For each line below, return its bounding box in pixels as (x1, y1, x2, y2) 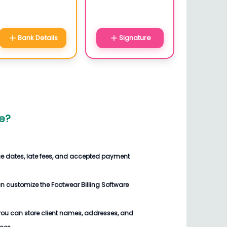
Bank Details (17, 33, 58, 43)
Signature (119, 33, 151, 43)
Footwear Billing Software (51, 180, 129, 189)
